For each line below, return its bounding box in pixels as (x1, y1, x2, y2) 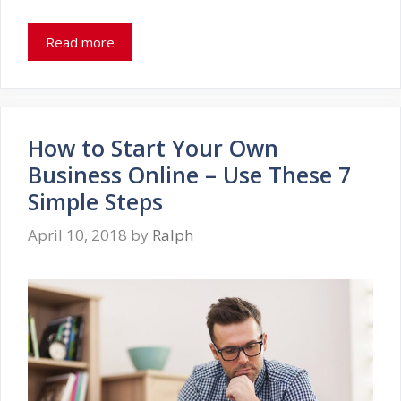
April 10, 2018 (28, 225, 127, 246)
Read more (46, 32, 115, 51)
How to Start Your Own (28, 132, 278, 163)
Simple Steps (28, 185, 163, 217)
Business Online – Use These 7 (28, 158, 351, 190)
